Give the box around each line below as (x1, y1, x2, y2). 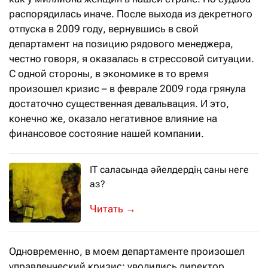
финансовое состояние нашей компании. (9, 127, 204, 139)
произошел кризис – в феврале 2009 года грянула (9, 82, 246, 95)
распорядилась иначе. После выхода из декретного (9, 7, 252, 20)
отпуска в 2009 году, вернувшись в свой (9, 22, 199, 35)
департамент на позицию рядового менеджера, (9, 37, 233, 50)
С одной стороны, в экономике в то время (9, 67, 209, 80)
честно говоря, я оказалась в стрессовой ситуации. (9, 52, 254, 65)
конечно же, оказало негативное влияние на (9, 112, 217, 124)
